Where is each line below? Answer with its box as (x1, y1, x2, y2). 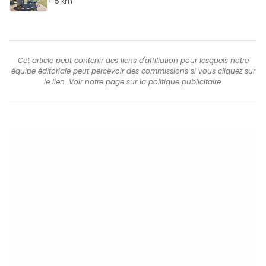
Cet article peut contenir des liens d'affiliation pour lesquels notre (17, 55, 249, 65)
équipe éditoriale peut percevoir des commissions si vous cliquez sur (11, 65, 255, 76)
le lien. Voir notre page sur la (43, 76, 148, 87)
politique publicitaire (148, 76, 221, 87)
